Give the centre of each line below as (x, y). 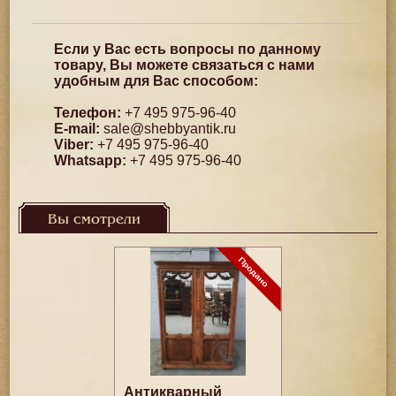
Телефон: (88, 113)
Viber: (74, 145)
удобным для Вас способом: (156, 81)
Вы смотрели (95, 219)
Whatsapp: (91, 160)
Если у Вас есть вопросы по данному (188, 49)
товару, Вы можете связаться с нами (185, 65)
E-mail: (77, 129)
